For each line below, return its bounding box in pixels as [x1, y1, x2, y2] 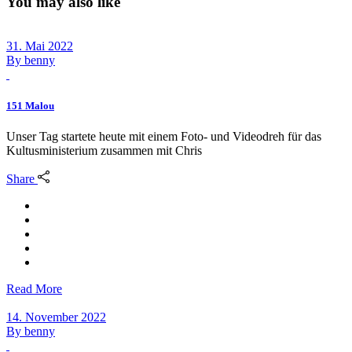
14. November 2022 [6, 310, 106, 324]
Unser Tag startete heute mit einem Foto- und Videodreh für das [6, 129, 321, 143]
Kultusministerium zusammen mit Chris [6, 143, 202, 157]
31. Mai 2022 [6, 39, 73, 53]
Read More [6, 281, 62, 295]
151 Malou [6, 99, 54, 112]
